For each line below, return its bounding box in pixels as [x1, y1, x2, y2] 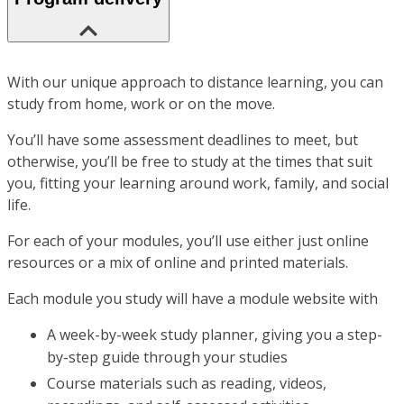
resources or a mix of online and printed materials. [7, 252, 348, 273]
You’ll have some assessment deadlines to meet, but [7, 130, 358, 151]
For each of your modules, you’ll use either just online [7, 231, 369, 252]
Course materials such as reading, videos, [47, 373, 326, 394]
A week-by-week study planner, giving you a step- [47, 325, 382, 345]
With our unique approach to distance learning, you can [7, 72, 383, 93]
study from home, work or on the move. [7, 94, 275, 115]
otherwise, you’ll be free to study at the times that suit [7, 151, 372, 172]
